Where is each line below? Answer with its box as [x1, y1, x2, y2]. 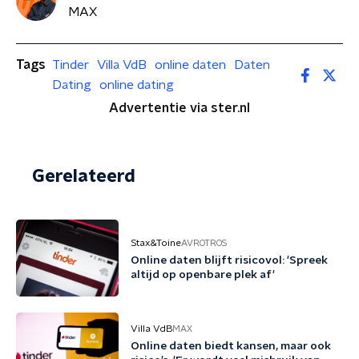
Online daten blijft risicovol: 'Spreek [131, 255, 328, 266]
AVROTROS [181, 238, 227, 248]
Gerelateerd [32, 167, 135, 185]
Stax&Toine [131, 238, 181, 248]
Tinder [52, 58, 89, 71]
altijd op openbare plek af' [131, 269, 275, 280]
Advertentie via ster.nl [109, 102, 250, 115]
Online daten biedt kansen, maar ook [131, 341, 331, 352]
